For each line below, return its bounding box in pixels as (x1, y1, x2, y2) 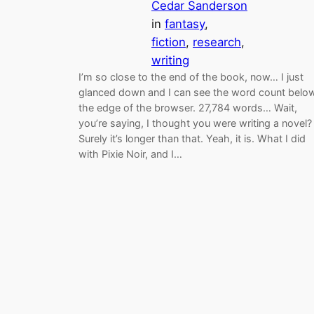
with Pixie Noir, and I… (78, 148, 182, 161)
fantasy (165, 17, 205, 32)
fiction (151, 35, 186, 50)
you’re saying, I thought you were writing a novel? (78, 117, 312, 130)
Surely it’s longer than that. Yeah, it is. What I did (78, 132, 306, 145)
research (193, 35, 241, 50)
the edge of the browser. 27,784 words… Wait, (78, 102, 297, 114)
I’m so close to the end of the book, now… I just (78, 71, 303, 83)
